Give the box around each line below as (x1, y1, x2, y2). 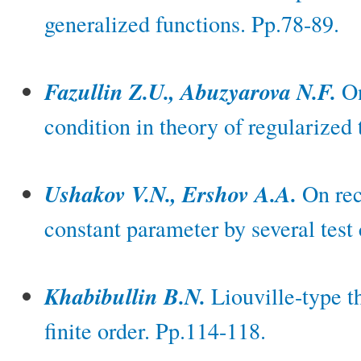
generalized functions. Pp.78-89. (44, 8, 339, 39)
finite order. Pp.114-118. (44, 315, 266, 346)
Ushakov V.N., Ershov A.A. (44, 178, 297, 210)
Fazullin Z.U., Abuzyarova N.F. (44, 76, 336, 108)
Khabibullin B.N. (44, 280, 205, 313)
